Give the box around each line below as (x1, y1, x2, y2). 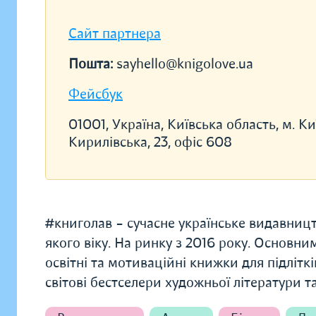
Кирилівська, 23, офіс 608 (68, 133, 232, 151)
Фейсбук (68, 85, 123, 103)
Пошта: (68, 55, 116, 73)
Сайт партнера (68, 25, 161, 42)
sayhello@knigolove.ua (116, 55, 253, 73)
